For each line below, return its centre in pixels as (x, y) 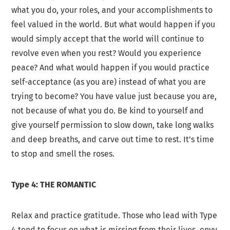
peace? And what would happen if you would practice (111, 68)
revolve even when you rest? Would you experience (107, 53)
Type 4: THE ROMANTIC (54, 185)
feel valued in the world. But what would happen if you (113, 25)
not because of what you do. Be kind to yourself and (108, 111)
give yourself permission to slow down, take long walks (113, 125)
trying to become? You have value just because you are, (114, 97)
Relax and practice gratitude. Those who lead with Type (114, 216)
